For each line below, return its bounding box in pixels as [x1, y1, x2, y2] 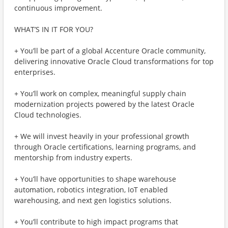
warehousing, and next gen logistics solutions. [14, 195, 172, 205]
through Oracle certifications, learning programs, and [14, 142, 196, 152]
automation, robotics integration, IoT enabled [14, 185, 168, 194]
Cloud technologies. [14, 110, 81, 120]
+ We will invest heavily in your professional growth [14, 131, 189, 141]
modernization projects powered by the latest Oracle [14, 99, 194, 109]
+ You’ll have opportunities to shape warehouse [14, 174, 176, 184]
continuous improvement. [14, 3, 102, 13]
